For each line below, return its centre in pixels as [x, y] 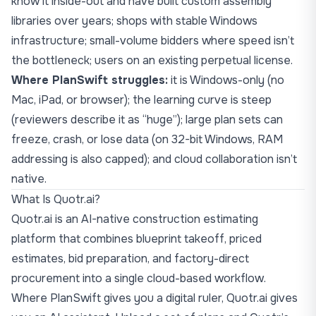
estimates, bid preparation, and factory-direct [130, 259]
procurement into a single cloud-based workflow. [139, 278]
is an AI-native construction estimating [155, 219]
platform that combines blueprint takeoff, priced [136, 239]
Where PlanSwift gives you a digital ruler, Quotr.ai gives [154, 298]
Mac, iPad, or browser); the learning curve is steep [141, 100]
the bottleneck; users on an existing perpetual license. [152, 60]
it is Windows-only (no [226, 80]
